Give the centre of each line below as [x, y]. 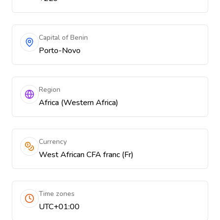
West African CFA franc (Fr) [86, 155]
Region [50, 90]
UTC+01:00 [59, 207]
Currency [53, 142]
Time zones [57, 194]
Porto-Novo [60, 51]
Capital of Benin [63, 38]
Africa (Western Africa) [79, 103]
